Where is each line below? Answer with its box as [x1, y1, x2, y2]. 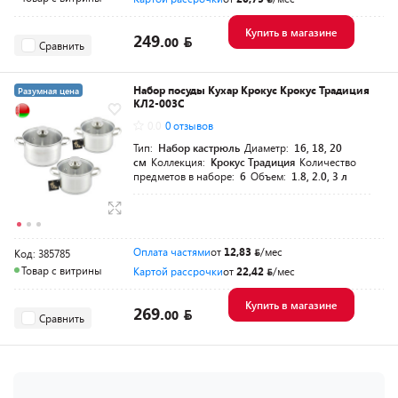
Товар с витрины [21, 263, 102, 278]
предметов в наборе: [133, 169, 237, 184]
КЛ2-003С [133, 96, 184, 111]
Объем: [251, 169, 289, 184]
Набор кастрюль [158, 140, 240, 155]
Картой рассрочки [133, 264, 223, 279]
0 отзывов [165, 118, 213, 133]
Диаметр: [244, 140, 291, 155]
